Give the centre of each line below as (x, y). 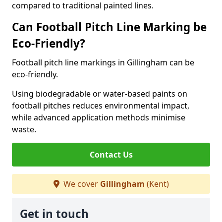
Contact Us (111, 155)
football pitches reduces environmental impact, (101, 106)
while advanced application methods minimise (99, 117)
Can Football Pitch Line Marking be (109, 27)
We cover (81, 184)
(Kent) (157, 184)
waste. (24, 129)
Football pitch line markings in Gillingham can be (103, 62)
